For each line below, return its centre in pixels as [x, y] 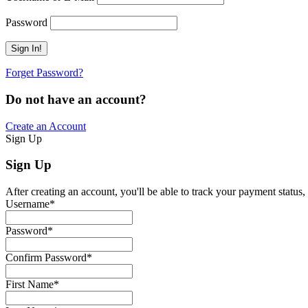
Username [27, 204]
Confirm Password [46, 258]
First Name [30, 285]
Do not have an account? [76, 99]
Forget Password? [44, 73]
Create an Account [46, 126]
